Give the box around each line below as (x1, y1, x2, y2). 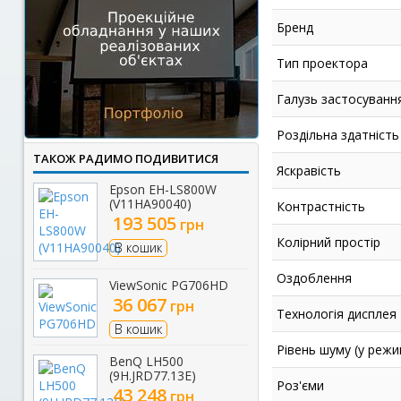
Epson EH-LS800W (108, 181, 217, 198)
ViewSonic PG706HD (108, 277, 228, 294)
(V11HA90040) (108, 195, 192, 212)
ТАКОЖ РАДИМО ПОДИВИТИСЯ (32, 150, 218, 166)
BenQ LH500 (108, 353, 183, 370)
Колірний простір (276, 234, 380, 252)
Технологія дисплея (276, 305, 397, 323)
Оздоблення (276, 269, 352, 287)
